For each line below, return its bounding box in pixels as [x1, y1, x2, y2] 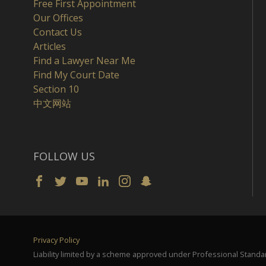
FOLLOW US [33, 149, 95, 164]
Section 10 [33, 83, 79, 96]
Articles [33, 40, 66, 53]
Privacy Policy [33, 235, 80, 246]
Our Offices [33, 11, 83, 25]
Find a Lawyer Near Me [33, 54, 135, 68]
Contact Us [33, 26, 82, 39]
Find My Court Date [33, 68, 119, 82]
